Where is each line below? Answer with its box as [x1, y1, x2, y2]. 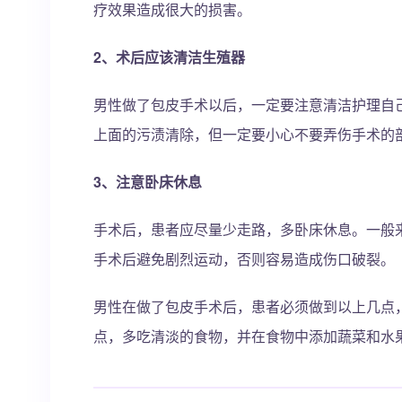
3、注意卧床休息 [93, 171, 202, 192]
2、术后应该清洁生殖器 [93, 47, 245, 67]
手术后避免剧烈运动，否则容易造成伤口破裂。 [93, 249, 395, 269]
